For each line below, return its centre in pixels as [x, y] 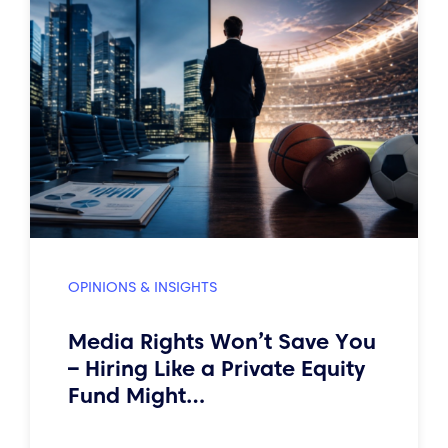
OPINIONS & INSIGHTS [142, 287]
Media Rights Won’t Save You [222, 341]
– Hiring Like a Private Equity [216, 368]
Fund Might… [139, 395]
